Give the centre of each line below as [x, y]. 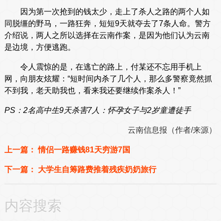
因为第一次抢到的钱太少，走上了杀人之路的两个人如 [107, 12]
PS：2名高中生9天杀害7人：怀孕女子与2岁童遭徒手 [97, 110]
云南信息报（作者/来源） [172, 130]
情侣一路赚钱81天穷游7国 [84, 150]
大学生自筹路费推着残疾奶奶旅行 [97, 170]
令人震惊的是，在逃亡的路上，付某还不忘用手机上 [103, 67]
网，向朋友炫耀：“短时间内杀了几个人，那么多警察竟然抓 [108, 79]
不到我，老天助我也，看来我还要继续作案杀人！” [92, 91]
